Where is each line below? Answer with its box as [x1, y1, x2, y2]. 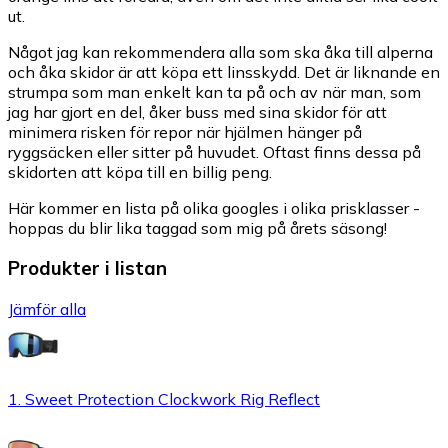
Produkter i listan [8, 256, 167, 281]
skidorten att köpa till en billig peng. [8, 161, 272, 182]
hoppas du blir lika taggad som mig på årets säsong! [8, 217, 387, 238]
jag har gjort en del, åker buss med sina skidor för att [8, 101, 387, 122]
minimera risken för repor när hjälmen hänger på [8, 121, 362, 142]
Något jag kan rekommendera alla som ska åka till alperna [8, 41, 433, 62]
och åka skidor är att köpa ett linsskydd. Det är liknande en [8, 61, 440, 82]
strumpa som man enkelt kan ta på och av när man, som [8, 81, 421, 102]
